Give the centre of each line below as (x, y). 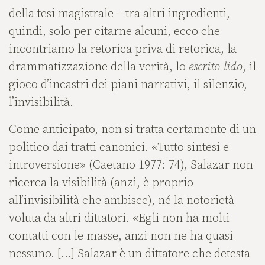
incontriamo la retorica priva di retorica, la (123, 50)
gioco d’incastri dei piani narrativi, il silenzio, (128, 85)
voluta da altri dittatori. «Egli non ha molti (119, 219)
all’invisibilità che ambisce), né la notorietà (122, 201)
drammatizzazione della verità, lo (99, 67)
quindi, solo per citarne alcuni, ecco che (114, 32)
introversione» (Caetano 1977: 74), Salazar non (131, 166)
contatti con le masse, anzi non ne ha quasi (121, 237)
